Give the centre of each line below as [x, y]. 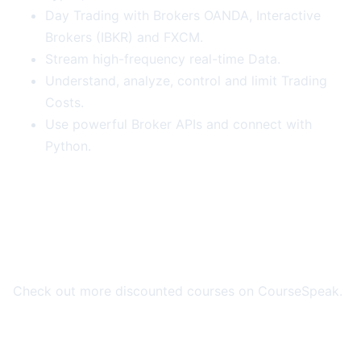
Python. [68, 146]
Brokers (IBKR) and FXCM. [124, 37]
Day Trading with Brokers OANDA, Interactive [183, 16]
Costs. [64, 103]
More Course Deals [102, 253]
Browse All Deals [92, 350]
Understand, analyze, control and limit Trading [186, 81]
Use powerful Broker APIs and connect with [178, 124]
